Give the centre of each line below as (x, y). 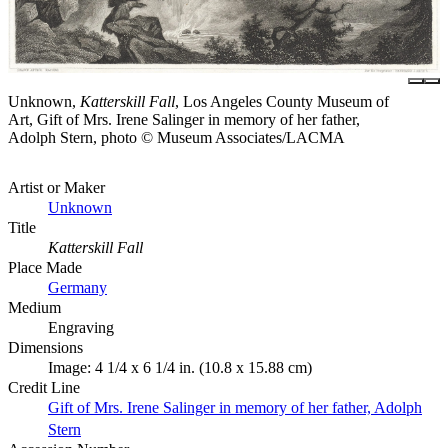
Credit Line (44, 387)
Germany (77, 287)
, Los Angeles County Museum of (282, 101)
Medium (34, 307)
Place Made (45, 267)
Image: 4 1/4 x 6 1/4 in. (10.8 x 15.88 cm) (180, 367)
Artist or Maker (56, 187)
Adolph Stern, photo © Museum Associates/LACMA (176, 137)
